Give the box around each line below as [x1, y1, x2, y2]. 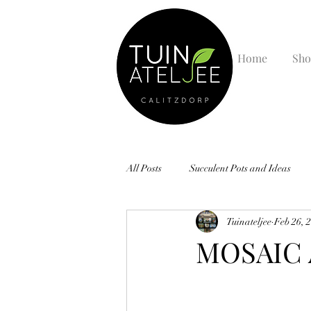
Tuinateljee [226, 215, 271, 228]
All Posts [126, 162, 162, 174]
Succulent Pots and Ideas [190, 162, 291, 174]
